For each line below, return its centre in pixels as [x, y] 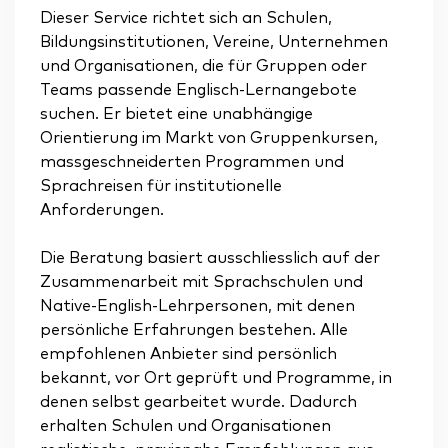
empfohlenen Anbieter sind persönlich [188, 354]
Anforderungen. [102, 210]
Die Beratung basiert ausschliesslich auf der [210, 258]
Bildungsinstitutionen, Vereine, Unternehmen [214, 42]
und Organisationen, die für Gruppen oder [203, 66]
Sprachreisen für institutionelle [161, 186]
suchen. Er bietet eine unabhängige [176, 114]
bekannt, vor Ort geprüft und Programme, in [216, 378]
